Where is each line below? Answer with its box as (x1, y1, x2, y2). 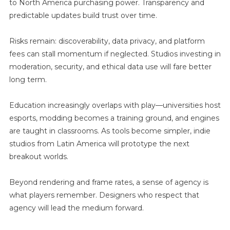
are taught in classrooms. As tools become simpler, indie (9, 126, 210, 136)
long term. (9, 74, 47, 84)
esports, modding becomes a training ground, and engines (9, 113, 219, 123)
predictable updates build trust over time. (9, 10, 157, 20)
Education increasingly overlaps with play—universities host (9, 100, 221, 110)
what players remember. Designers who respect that (9, 190, 199, 200)
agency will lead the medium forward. (9, 203, 144, 213)
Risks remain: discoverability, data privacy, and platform (9, 36, 205, 46)
